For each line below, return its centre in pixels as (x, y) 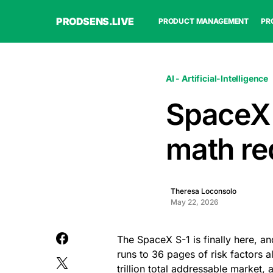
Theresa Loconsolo (204, 191)
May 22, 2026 (195, 202)
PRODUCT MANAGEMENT (204, 21)
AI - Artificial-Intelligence (217, 78)
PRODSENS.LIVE (95, 21)
